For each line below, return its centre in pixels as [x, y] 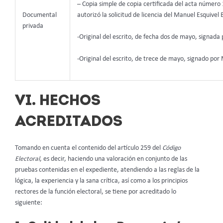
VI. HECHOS [58, 101]
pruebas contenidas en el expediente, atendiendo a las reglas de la [107, 170]
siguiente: [29, 203]
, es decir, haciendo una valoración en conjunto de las [113, 159]
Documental [39, 15]
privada [33, 26]
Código [171, 148]
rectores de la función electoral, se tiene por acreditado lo [96, 192]
